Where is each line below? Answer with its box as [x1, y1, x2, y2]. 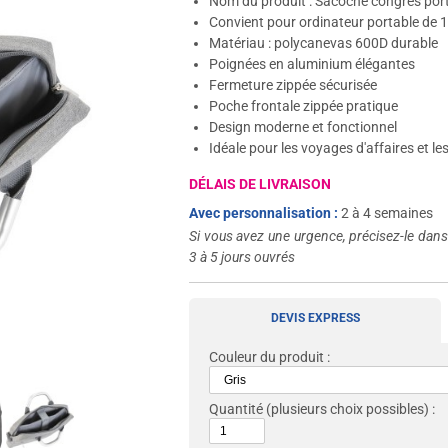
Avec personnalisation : [189, 205, 342, 221]
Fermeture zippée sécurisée [209, 77, 378, 93]
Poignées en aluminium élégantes [209, 56, 416, 72]
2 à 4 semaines [341, 205, 434, 221]
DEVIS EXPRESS [270, 311, 360, 325]
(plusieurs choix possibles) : [263, 401, 436, 417]
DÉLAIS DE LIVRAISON [189, 176, 332, 192]
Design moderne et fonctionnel [209, 119, 398, 135]
